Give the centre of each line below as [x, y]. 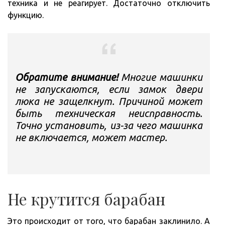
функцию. [26, 15]
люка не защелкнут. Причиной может [109, 101]
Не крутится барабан [86, 198]
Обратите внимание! [67, 77]
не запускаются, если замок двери [109, 89]
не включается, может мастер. [91, 137]
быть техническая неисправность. [109, 113]
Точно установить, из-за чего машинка [109, 125]
